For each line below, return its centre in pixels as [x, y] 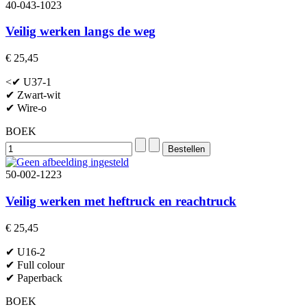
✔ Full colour [35, 265]
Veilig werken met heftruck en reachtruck [121, 201]
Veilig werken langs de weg [81, 32]
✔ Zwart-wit [33, 95]
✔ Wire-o [26, 108]
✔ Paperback [34, 278]
